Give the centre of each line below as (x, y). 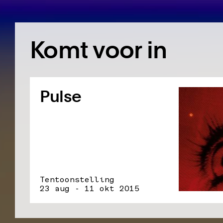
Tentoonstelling (77, 179)
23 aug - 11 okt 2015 (90, 188)
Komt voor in (99, 50)
